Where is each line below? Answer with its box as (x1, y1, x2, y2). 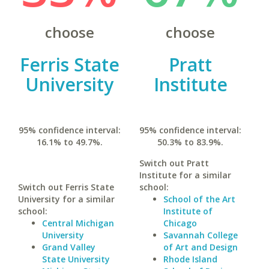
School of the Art (163, 193, 235, 205)
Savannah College (163, 229, 238, 241)
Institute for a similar (139, 169, 231, 181)
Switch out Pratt (139, 157, 209, 169)
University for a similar (18, 193, 115, 205)
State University (42, 253, 110, 265)
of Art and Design (163, 241, 238, 253)
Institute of (163, 205, 213, 217)
